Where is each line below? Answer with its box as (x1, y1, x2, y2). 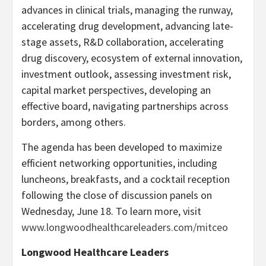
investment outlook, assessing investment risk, (21, 66, 231, 81)
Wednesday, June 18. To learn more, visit (21, 204, 201, 218)
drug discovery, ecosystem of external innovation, (21, 50, 242, 65)
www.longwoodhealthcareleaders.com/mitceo (21, 220, 228, 234)
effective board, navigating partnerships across (21, 99, 229, 113)
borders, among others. (21, 115, 126, 129)
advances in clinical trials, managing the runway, (21, 2, 233, 17)
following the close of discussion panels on (21, 188, 212, 202)
